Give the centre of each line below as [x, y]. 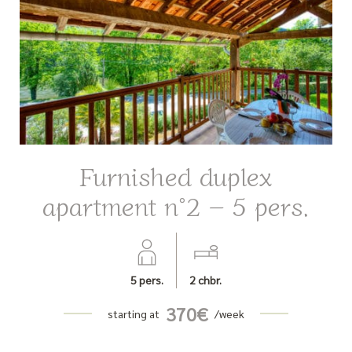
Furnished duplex [176, 175]
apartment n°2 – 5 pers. [176, 205]
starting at [134, 314]
